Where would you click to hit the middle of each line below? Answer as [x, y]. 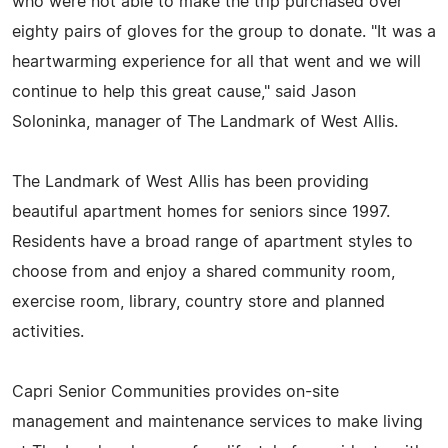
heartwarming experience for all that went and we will [216, 61]
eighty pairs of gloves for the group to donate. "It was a [224, 31]
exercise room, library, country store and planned [198, 301]
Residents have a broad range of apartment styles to [212, 241]
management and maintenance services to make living [217, 421]
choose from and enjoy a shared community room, [203, 271]
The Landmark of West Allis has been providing [190, 181]
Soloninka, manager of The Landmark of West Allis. [205, 121]
